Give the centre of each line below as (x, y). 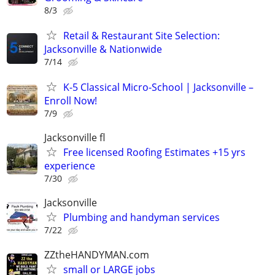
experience (70, 166)
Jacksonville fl (75, 138)
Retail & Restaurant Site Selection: (141, 35)
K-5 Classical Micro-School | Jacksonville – (158, 87)
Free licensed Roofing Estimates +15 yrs (154, 153)
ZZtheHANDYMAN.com (97, 254)
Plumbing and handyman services (141, 218)
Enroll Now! (71, 100)
